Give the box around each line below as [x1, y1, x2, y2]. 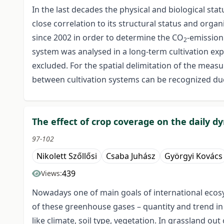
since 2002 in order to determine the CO [32, 32, 183, 43]
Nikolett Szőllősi [36, 150, 97, 162]
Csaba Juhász [106, 150, 155, 162]
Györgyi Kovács [164, 150, 222, 162]
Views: [41, 168, 62, 178]
